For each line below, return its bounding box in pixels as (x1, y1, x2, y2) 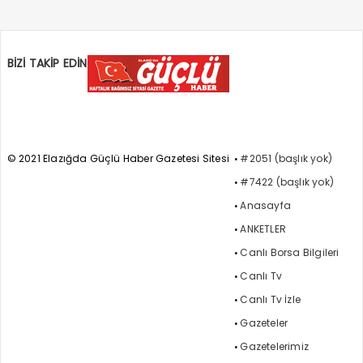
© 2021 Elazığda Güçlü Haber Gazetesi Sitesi (6, 151, 230, 165)
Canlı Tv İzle (240, 292, 301, 306)
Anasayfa (240, 198, 291, 212)
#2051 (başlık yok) (240, 151, 332, 165)
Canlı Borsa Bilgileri (240, 245, 340, 259)
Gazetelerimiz (240, 339, 309, 353)
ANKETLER (240, 221, 286, 236)
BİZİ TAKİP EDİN (6, 54, 88, 71)
